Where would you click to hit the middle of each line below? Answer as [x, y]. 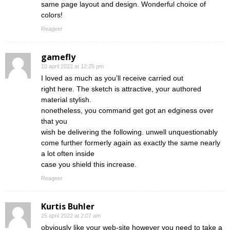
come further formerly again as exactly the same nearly [131, 143]
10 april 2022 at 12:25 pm [72, 66]
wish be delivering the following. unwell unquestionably [129, 132]
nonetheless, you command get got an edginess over [127, 111]
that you [54, 121]
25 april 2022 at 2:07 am [71, 216]
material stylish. [66, 100]
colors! [52, 15]
